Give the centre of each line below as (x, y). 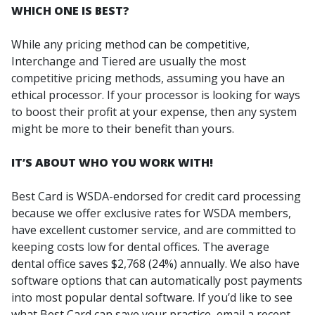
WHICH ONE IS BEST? (70, 11)
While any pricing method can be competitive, (130, 44)
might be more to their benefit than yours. (123, 129)
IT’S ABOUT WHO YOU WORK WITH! (112, 162)
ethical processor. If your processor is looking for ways (156, 95)
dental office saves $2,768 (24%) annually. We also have (155, 264)
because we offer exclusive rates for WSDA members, (151, 213)
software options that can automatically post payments (157, 281)
